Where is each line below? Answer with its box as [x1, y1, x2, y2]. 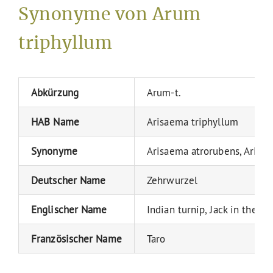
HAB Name [31, 115, 79, 128]
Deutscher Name [31, 173, 106, 186]
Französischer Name [31, 232, 122, 245]
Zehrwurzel [147, 173, 197, 186]
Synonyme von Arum [18, 6, 201, 24]
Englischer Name [31, 202, 107, 216]
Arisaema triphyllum [147, 115, 238, 128]
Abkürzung [31, 85, 79, 99]
